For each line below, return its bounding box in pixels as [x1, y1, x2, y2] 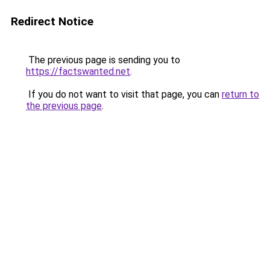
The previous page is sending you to [26, 54, 180, 66]
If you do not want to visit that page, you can [26, 89, 222, 100]
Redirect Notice [11, 14, 93, 28]
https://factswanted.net [26, 66, 130, 77]
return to [222, 89, 259, 100]
